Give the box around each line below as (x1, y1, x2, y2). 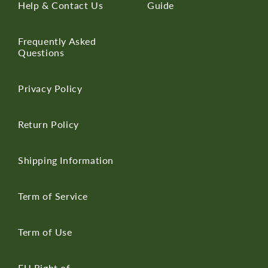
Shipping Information (18, 154, 114, 166)
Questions (18, 46, 65, 58)
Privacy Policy (18, 82, 83, 94)
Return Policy (18, 118, 79, 130)
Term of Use (18, 226, 72, 237)
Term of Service (18, 190, 88, 202)
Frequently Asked (18, 35, 96, 47)
